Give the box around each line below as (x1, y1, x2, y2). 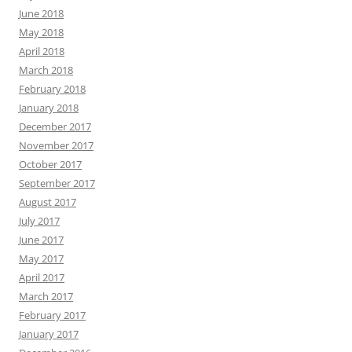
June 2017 (19, 233, 64, 247)
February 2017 (19, 308, 86, 323)
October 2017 (19, 157, 82, 172)
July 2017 (19, 214, 60, 229)
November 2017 (19, 138, 93, 153)
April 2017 (19, 270, 64, 285)
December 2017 (19, 119, 91, 134)
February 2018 (19, 82, 86, 97)
